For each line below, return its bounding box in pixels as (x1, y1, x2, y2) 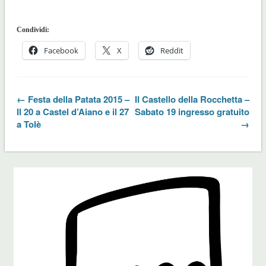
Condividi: (16, 25, 49, 34)
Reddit (160, 45, 183, 56)
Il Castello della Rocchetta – (135, 92, 250, 106)
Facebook (43, 45, 78, 56)
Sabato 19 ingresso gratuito (135, 104, 250, 118)
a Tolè (16, 117, 41, 131)
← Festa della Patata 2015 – (16, 92, 129, 106)
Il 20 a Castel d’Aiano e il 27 (16, 104, 129, 118)
